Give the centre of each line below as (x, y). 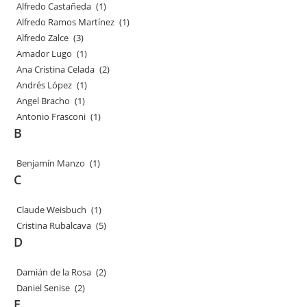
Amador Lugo (45, 53)
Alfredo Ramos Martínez (66, 22)
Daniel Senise (44, 288)
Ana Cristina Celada (56, 69)
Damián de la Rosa (54, 272)
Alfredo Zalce (43, 38)
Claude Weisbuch (52, 210)
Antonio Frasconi (52, 116)
